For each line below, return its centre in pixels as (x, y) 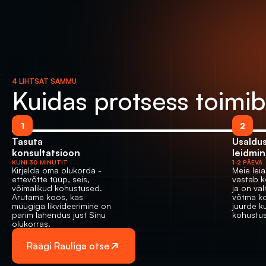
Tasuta (27, 141)
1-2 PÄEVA (248, 162)
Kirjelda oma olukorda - (57, 170)
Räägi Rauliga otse (68, 246)
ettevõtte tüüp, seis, (51, 179)
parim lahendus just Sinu (59, 215)
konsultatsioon (46, 153)
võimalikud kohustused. (57, 188)
